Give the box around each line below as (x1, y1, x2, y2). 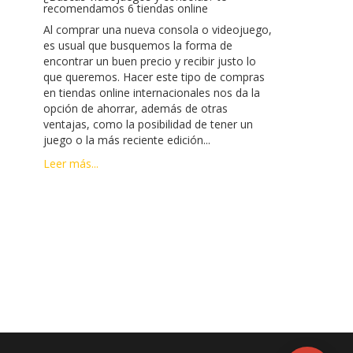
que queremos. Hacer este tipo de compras (43, 69, 265, 84)
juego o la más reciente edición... (43, 132, 210, 147)
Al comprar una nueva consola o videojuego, (43, 21, 272, 37)
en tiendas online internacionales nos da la (43, 84, 260, 100)
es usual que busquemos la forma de (43, 37, 232, 53)
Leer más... (43, 155, 98, 171)
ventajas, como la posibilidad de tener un (43, 116, 253, 132)
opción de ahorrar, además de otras (43, 100, 228, 116)
